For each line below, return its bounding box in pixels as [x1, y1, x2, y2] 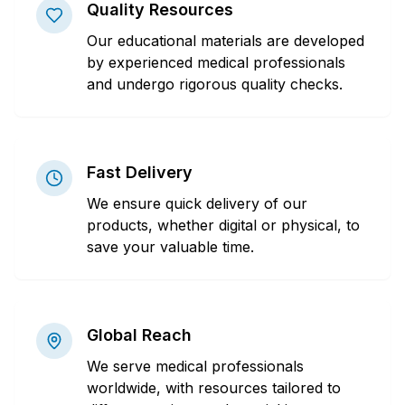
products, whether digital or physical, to [87, 215, 360, 234]
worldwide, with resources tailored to [87, 378, 341, 397]
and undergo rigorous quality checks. [87, 74, 343, 93]
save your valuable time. [87, 237, 254, 256]
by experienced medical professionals [87, 52, 345, 71]
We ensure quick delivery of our [87, 193, 307, 212]
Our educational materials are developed [87, 31, 364, 50]
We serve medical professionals [87, 356, 304, 375]
